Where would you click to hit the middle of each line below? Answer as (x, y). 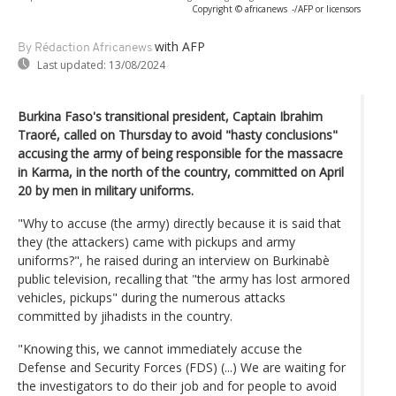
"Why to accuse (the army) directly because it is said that (179, 223)
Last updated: (72, 65)
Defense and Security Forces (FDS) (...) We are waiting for (182, 367)
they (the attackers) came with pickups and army (156, 241)
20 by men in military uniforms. (106, 190)
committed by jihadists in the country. (125, 316)
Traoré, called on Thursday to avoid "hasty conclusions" (178, 134)
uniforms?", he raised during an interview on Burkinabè (174, 260)
